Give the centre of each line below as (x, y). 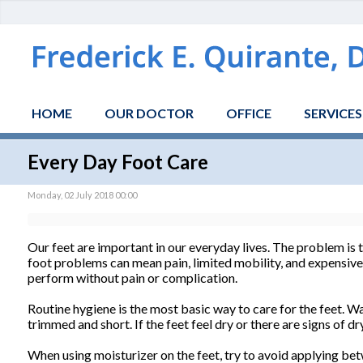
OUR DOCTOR (149, 113)
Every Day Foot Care (117, 162)
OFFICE (248, 113)
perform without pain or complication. (132, 277)
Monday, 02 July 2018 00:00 (82, 194)
